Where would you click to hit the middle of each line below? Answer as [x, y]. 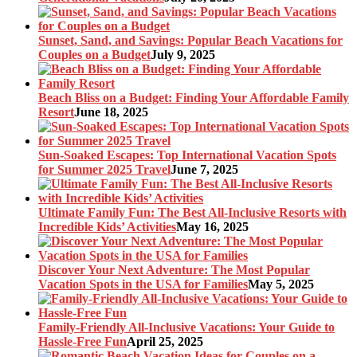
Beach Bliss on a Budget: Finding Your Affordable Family [194, 97]
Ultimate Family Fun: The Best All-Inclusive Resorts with [192, 212]
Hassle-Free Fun [82, 341]
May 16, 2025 [212, 226]
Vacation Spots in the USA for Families [143, 284]
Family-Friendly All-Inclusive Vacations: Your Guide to [186, 327]
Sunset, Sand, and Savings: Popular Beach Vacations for [190, 40]
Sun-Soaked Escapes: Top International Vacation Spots [187, 155]
